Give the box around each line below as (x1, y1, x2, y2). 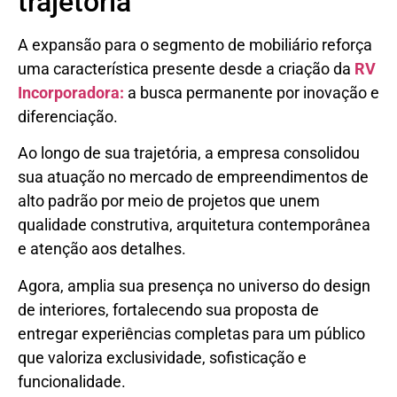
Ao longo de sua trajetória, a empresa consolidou (18, 144, 360, 163)
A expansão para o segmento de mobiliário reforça (18, 35, 372, 54)
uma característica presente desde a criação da (18, 58, 354, 78)
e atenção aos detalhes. (18, 239, 186, 259)
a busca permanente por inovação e (124, 82, 379, 102)
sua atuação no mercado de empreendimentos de (18, 167, 369, 187)
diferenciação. (18, 106, 118, 126)
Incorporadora (18, 82, 120, 102)
